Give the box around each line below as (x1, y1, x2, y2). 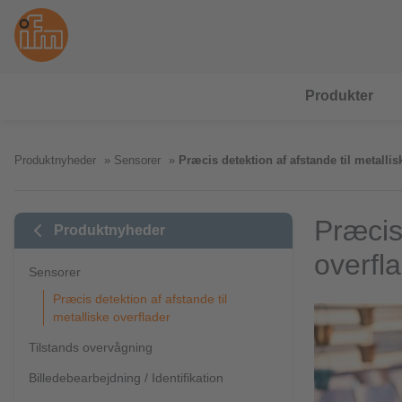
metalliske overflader (53, 310, 170, 324)
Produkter (305, 88, 373, 103)
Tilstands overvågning (29, 340, 153, 354)
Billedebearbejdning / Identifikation (29, 371, 223, 385)
